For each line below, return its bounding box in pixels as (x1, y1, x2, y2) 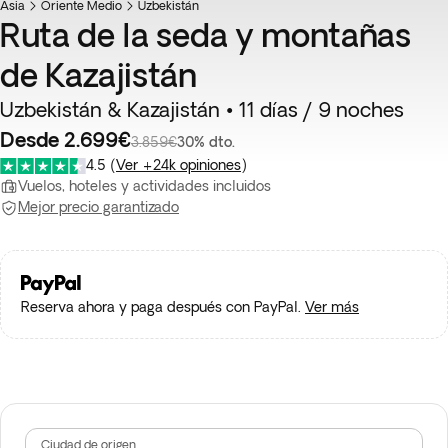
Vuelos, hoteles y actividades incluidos (18, 178, 271, 194)
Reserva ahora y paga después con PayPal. (21, 299, 301, 315)
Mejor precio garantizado (18, 199, 179, 215)
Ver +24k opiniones (116, 157, 241, 173)
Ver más (305, 299, 359, 315)
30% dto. (177, 134, 235, 150)
